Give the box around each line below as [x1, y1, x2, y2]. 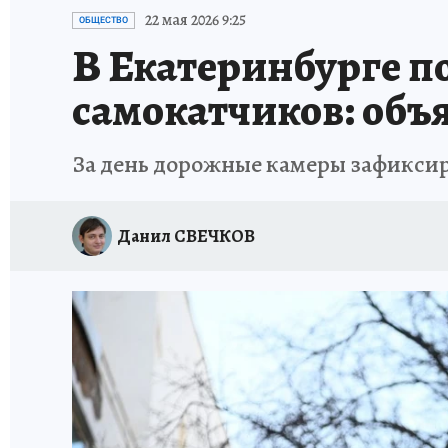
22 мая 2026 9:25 [145, 9, 246, 31]
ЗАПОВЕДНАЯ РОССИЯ [174, 4, 314, 21]
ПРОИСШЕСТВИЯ [332, 4, 439, 21]
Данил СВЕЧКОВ [117, 223, 255, 248]
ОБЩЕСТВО [79, 15, 128, 25]
